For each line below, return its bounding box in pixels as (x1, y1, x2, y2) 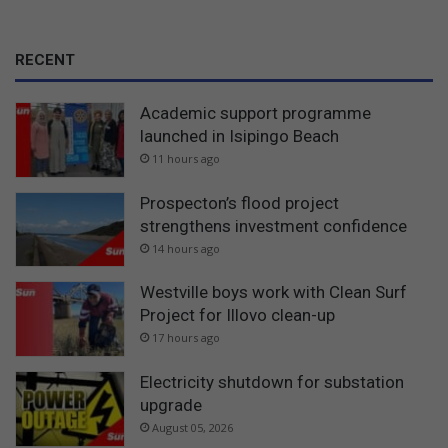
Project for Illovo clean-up (140, 305, 335, 326)
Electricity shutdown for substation (140, 371, 404, 392)
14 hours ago (152, 240, 220, 256)
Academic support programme (140, 103, 371, 124)
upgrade (140, 394, 202, 415)
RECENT (15, 51, 75, 70)
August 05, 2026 (152, 419, 233, 435)
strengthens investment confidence (140, 215, 407, 236)
